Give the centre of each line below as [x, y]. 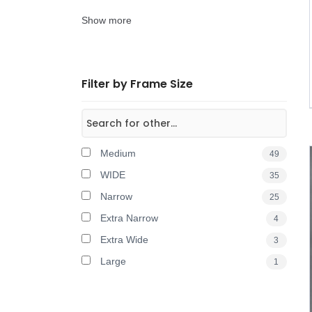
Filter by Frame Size [137, 84]
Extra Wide [123, 240]
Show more [107, 20]
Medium [117, 153]
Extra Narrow [128, 218]
